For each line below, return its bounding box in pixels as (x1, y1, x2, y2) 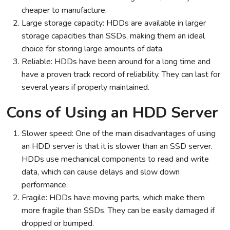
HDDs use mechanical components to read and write (22, 154, 209, 165)
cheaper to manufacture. (22, 5, 107, 16)
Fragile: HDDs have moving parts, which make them (22, 192, 205, 203)
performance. (22, 179, 68, 190)
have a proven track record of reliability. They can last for (22, 69, 220, 80)
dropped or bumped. (22, 218, 94, 229)
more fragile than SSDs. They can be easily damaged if (22, 205, 215, 216)
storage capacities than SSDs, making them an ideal (22, 30, 205, 42)
